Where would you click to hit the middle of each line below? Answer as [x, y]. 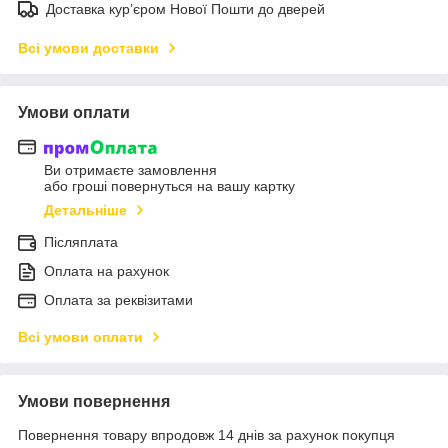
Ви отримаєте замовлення [130, 170]
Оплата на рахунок [106, 271]
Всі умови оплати [80, 337]
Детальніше [85, 210]
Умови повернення [94, 402]
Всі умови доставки [88, 47]
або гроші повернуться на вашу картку [169, 186]
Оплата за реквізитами [118, 300]
